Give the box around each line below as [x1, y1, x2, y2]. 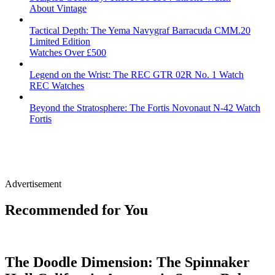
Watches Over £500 [29, 47, 106, 58]
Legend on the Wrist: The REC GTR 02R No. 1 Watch [29, 69, 244, 80]
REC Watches [29, 80, 84, 91]
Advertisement [5, 179, 61, 190]
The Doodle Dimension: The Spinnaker [5, 254, 250, 270]
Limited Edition [29, 36, 90, 47]
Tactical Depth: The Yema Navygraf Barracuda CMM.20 [29, 25, 250, 36]
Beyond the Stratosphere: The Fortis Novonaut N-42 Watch [29, 103, 260, 114]
